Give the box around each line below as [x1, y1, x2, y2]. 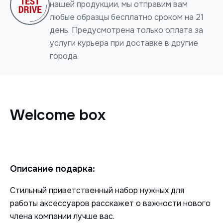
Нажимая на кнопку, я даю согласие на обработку [25, 82, 192, 91]
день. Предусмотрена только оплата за [50, 25, 203, 36]
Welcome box [10, 106, 106, 125]
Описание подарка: [10, 163, 95, 175]
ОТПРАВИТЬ [90, 121, 133, 130]
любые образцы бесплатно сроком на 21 [50, 12, 204, 23]
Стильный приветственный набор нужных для [10, 185, 184, 196]
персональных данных [25, 91, 99, 100]
